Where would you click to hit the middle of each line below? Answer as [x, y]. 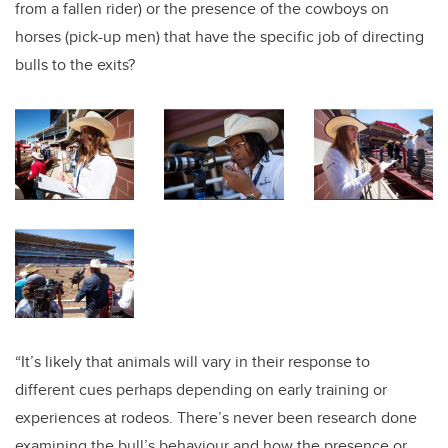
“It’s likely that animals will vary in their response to [192, 362]
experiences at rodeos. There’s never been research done [216, 418]
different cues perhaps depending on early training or [201, 390]
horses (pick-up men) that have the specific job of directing [219, 37]
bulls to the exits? [75, 65]
